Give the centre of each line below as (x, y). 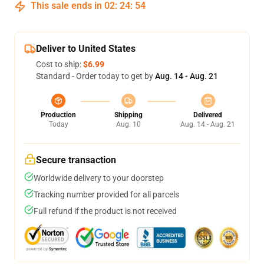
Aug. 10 (128, 124)
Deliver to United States (86, 49)
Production (58, 115)
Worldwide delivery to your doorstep (99, 178)
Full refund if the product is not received (105, 211)
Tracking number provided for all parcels (106, 194)
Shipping (128, 115)
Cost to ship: (60, 64)
